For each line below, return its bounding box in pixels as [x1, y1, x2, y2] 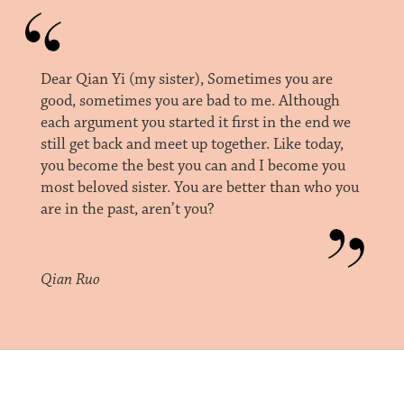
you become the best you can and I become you [40, 156, 345, 177]
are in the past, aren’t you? [40, 199, 215, 220]
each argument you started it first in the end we [40, 113, 351, 133]
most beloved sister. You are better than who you [40, 178, 359, 198]
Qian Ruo [40, 270, 100, 290]
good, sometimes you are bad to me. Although [40, 91, 340, 112]
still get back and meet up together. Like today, [40, 134, 344, 155]
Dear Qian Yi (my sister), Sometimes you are [40, 69, 333, 90]
